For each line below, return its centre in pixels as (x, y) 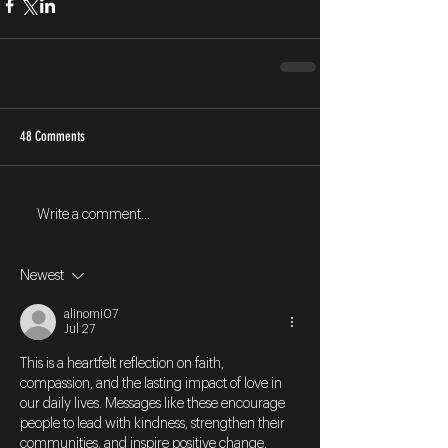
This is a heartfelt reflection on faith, (123, 364)
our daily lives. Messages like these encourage (154, 404)
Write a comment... (93, 214)
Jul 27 (79, 329)
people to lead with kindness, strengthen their (154, 424)
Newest (42, 276)
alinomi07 (91, 314)
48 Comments (52, 137)
